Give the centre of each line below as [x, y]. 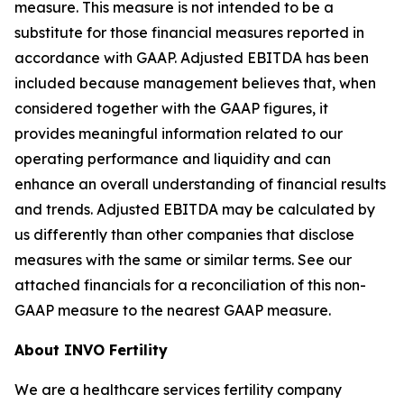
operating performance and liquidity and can [173, 158]
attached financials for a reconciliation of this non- [190, 285]
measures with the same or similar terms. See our [183, 259]
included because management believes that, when [195, 83]
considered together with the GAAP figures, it [171, 108]
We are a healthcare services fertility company [178, 389]
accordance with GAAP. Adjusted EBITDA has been [192, 57]
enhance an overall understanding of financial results [200, 184]
